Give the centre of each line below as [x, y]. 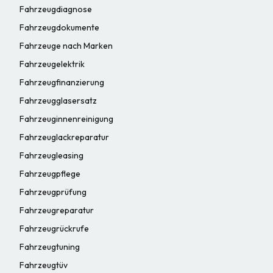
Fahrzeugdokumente [59, 27]
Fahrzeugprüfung [53, 192]
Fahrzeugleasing [51, 155]
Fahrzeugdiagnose [56, 9]
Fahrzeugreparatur [57, 210]
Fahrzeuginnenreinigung [66, 119]
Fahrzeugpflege [50, 173]
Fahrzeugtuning [50, 246]
